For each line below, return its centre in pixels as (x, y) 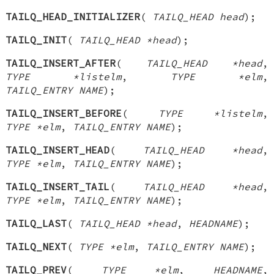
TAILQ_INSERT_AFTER (61, 63)
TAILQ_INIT (36, 39)
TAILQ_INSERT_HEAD (58, 150)
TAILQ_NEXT (36, 246)
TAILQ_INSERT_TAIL (58, 186)
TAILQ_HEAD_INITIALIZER (73, 16)
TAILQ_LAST (36, 223)
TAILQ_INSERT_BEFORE (64, 113)
